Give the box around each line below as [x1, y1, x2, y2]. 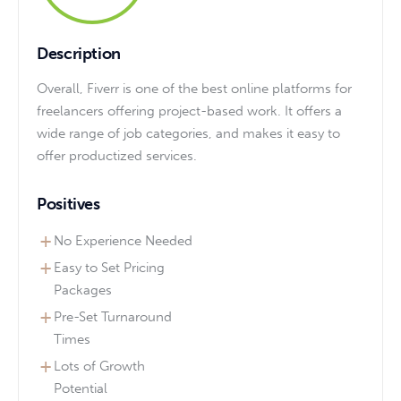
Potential [54, 380, 108, 397]
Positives [37, 193, 100, 214]
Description [37, 44, 122, 64]
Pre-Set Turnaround [54, 309, 173, 326]
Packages [54, 281, 113, 298]
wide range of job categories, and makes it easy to [37, 125, 340, 142]
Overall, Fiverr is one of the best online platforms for [37, 81, 352, 98]
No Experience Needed [54, 232, 193, 249]
